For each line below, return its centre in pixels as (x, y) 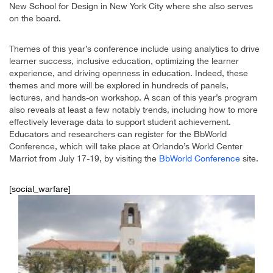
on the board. (35, 19)
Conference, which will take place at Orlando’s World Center (126, 147)
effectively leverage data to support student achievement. (120, 122)
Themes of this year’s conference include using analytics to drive (134, 49)
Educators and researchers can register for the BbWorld (118, 134)
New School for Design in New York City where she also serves (131, 6)
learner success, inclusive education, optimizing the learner (124, 61)
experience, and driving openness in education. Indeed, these (129, 73)
